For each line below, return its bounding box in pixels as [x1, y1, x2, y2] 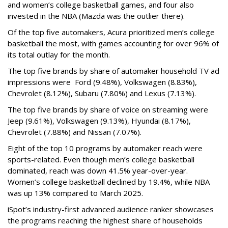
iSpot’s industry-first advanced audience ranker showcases [8, 204, 214, 215]
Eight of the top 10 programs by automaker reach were [8, 143, 203, 154]
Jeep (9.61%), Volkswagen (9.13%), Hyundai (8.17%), [8, 116, 191, 126]
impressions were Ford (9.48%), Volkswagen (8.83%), [8, 77, 197, 88]
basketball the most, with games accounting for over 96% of [8, 38, 219, 49]
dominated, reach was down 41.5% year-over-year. [8, 165, 188, 176]
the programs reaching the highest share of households [8, 215, 203, 226]
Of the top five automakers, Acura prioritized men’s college [8, 27, 215, 38]
